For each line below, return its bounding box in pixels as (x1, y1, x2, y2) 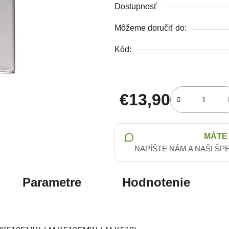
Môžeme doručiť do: (114, 23, 187, 32)
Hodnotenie (122, 175, 190, 189)
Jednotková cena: (119, 110, 183, 120)
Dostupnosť (114, 2, 157, 11)
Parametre (22, 175, 81, 189)
